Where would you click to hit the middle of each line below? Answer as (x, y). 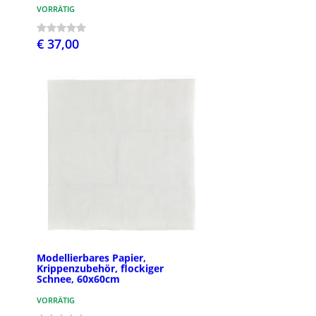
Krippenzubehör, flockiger (100, 268)
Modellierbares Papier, (91, 257)
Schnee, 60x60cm (78, 279)
